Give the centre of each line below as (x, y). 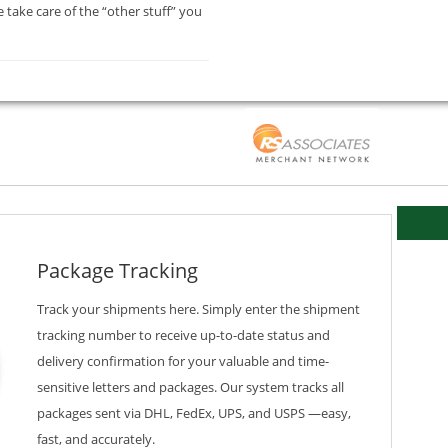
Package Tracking (117, 271)
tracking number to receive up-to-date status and (183, 335)
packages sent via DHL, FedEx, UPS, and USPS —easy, (194, 413)
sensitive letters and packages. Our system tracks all (190, 387)
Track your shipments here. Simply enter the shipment (198, 309)
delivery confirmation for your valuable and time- (183, 361)
